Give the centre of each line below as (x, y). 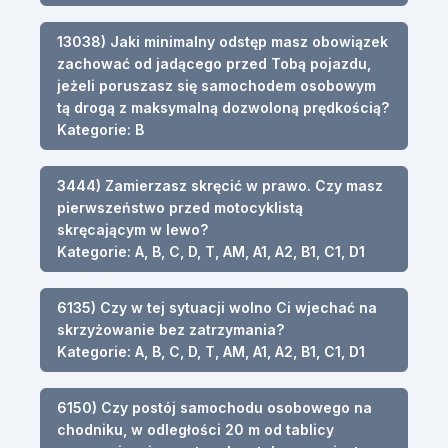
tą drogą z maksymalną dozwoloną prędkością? (223, 107)
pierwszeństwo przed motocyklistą (180, 207)
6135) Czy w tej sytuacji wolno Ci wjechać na (217, 307)
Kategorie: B (100, 129)
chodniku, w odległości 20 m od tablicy (195, 429)
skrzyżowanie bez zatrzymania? (170, 329)
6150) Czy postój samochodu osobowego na (214, 407)
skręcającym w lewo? (132, 229)
